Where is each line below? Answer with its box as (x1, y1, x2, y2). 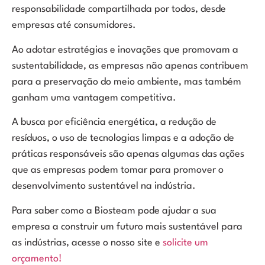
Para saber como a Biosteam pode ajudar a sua (12, 205, 216, 216)
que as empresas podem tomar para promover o (12, 165, 224, 176)
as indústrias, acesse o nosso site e (12, 237, 163, 248)
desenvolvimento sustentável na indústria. (12, 181, 198, 192)
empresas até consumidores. (12, 20, 138, 31)
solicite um (163, 237, 208, 248)
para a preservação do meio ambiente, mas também (12, 76, 241, 87)
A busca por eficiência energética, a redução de (12, 117, 216, 128)
